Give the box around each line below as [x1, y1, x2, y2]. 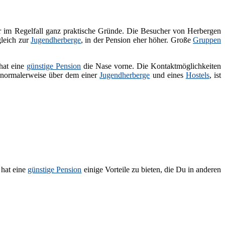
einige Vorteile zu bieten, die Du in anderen [81, 165, 221, 174]
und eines [150, 71, 186, 80]
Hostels [185, 71, 209, 80]
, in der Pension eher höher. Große [81, 36, 193, 45]
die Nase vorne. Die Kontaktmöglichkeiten [81, 62, 221, 71]
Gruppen [193, 36, 221, 45]
